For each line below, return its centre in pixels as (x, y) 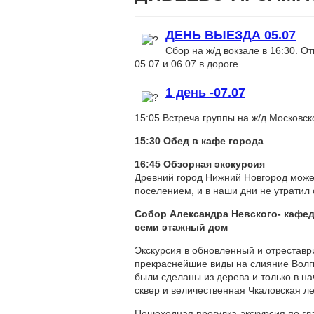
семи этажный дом (181, 227)
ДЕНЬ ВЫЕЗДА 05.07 (231, 35)
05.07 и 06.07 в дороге (186, 64)
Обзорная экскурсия (214, 164)
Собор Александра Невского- (208, 214)
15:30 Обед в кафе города (199, 141)
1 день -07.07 (205, 93)
